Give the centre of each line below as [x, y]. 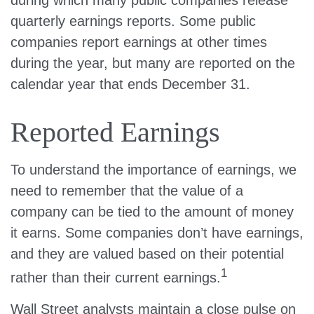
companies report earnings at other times [139, 42]
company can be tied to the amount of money [152, 212]
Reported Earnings [115, 132]
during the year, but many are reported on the [153, 63]
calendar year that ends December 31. [130, 84]
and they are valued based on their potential [147, 254]
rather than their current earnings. [116, 277]
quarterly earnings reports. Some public [133, 21]
